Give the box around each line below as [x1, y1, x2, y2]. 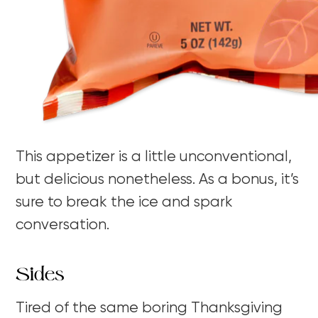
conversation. [16, 218, 110, 234]
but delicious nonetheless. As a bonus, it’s [16, 172, 300, 188]
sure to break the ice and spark [16, 195, 234, 211]
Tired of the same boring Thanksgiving [16, 301, 283, 317]
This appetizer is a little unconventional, [16, 150, 292, 165]
